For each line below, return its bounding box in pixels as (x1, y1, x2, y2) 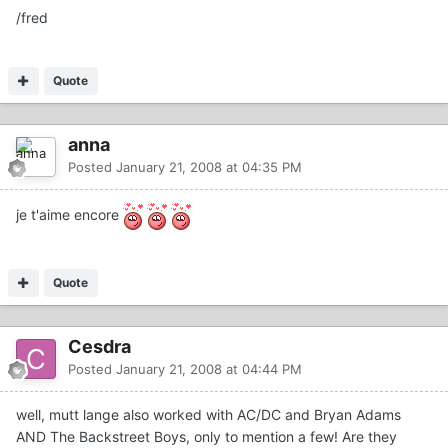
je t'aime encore (16, 206, 123, 224)
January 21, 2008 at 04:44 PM (116, 361, 302, 378)
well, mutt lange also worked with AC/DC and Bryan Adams (16, 406, 401, 424)
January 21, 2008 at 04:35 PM (116, 159, 302, 176)
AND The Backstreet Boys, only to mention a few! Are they (16, 428, 397, 446)
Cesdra (68, 336, 131, 358)
